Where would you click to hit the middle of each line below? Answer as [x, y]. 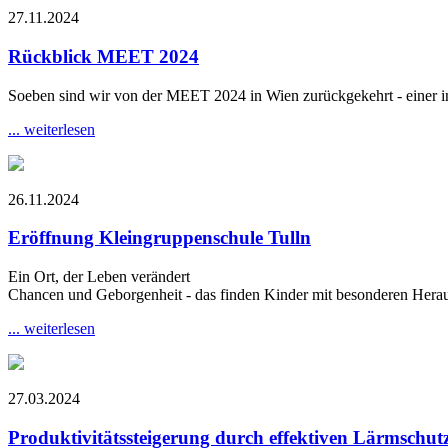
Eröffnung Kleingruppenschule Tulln [159, 238]
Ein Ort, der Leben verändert [99, 277]
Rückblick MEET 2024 [103, 56]
